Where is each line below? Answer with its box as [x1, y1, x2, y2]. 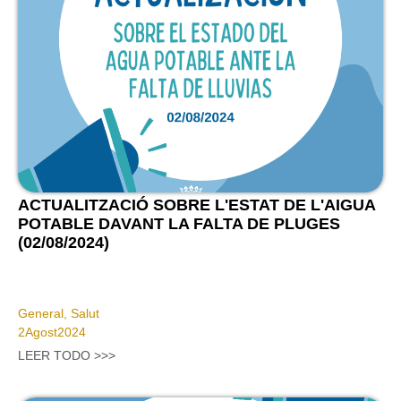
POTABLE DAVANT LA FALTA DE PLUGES [18, 215, 340, 234]
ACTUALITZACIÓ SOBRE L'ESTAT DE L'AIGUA [18, 196, 375, 215]
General [18, 306, 64, 321]
